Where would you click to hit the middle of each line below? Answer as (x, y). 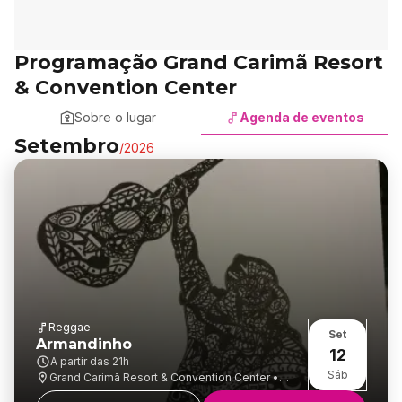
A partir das (81, 361)
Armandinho (84, 344)
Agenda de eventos (301, 117)
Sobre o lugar (115, 117)
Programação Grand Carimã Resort (199, 62)
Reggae (70, 327)
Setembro (67, 146)
